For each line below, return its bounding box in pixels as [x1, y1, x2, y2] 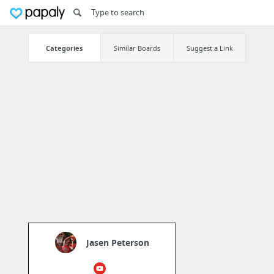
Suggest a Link [186, 43, 233, 53]
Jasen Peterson [86, 237, 149, 249]
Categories [46, 43, 83, 53]
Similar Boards [113, 43, 160, 53]
